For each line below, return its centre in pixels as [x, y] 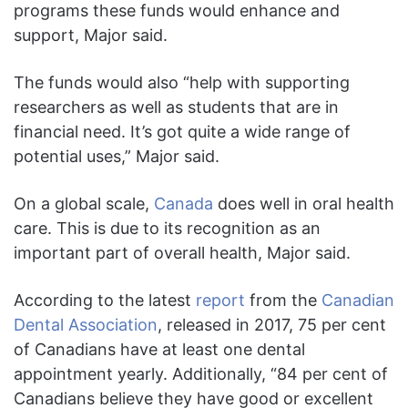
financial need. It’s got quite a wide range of [182, 131]
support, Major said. [91, 35]
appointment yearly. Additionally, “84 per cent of [201, 373]
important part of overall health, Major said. [182, 252]
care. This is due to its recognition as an [167, 228]
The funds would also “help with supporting [182, 82]
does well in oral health [304, 203]
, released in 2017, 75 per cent [272, 324]
